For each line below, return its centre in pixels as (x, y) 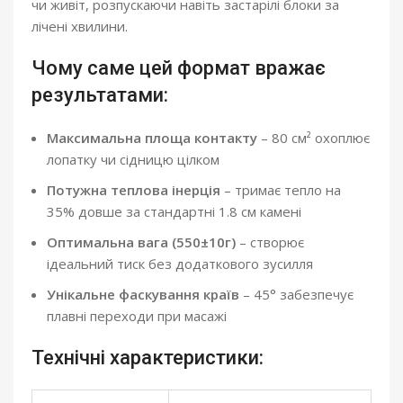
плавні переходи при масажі (137, 315)
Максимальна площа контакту (152, 137)
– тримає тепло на (281, 189)
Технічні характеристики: (148, 357)
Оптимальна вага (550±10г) (141, 242)
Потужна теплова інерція (134, 189)
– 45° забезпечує (296, 294)
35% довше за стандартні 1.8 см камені (174, 211)
